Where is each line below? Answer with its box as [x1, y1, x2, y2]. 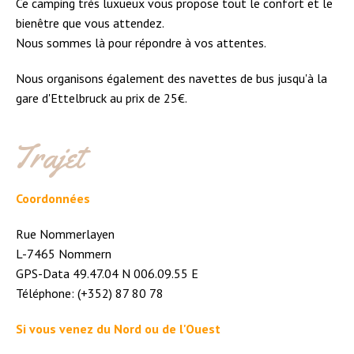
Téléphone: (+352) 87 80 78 [16, 284, 164, 301]
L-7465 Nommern [16, 245, 111, 262]
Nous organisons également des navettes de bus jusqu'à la [16, 70, 327, 86]
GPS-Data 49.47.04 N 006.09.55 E [16, 265, 198, 281]
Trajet [12, 134, 83, 178]
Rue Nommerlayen [16, 225, 115, 242]
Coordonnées [16, 190, 90, 206]
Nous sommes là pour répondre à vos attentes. [16, 34, 266, 51]
